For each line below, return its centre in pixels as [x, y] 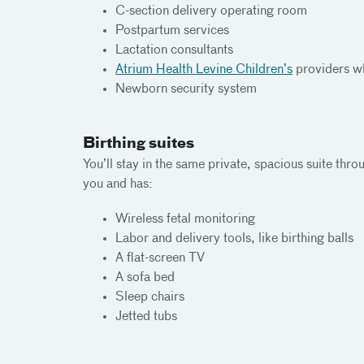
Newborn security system [186, 89]
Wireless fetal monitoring [185, 219]
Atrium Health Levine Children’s [204, 69]
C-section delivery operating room [211, 11]
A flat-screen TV [160, 258]
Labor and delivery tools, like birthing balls [234, 239]
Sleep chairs [150, 297]
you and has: [118, 184]
